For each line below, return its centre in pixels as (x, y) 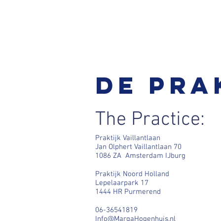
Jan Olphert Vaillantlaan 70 (138, 147)
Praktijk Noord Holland (132, 174)
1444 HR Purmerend (128, 192)
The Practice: (150, 120)
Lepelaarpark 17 (122, 183)
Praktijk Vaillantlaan (128, 138)
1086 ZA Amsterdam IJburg (140, 156)
